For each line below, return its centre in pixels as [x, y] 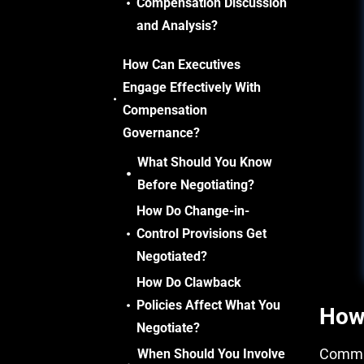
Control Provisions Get [201, 234]
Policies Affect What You [208, 305]
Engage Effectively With [192, 87]
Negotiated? [171, 256]
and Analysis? [178, 26]
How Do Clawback [188, 282]
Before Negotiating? [195, 185]
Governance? [162, 133]
